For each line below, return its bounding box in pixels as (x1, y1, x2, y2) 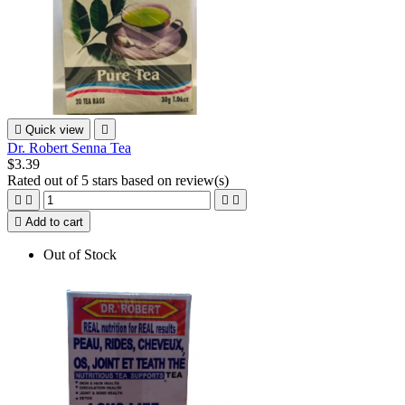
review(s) (175, 172, 229, 188)
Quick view (25, 122, 83, 137)
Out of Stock (43, 246, 117, 262)
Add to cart (25, 214, 83, 229)
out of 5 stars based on (44, 172, 175, 188)
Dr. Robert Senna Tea (7, 139, 131, 155)
